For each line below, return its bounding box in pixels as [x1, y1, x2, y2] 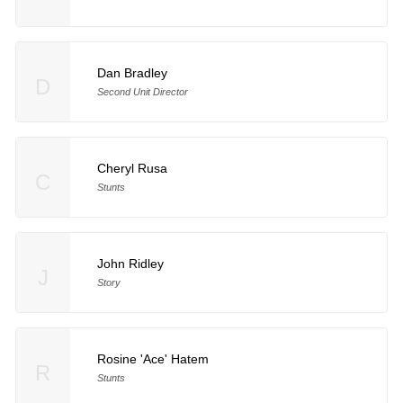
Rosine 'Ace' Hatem [96, 351, 209, 366]
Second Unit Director [96, 85, 188, 97]
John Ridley [96, 255, 164, 271]
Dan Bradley [96, 65, 167, 80]
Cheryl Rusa [96, 160, 167, 175]
